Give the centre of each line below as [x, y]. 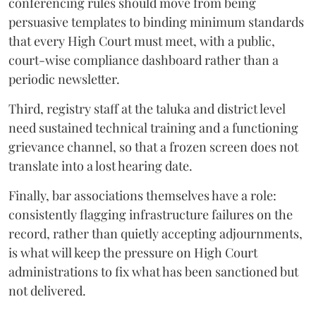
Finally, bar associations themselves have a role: [142, 195]
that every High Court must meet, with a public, [142, 41]
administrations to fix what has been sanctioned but [153, 272]
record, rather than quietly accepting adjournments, [156, 233]
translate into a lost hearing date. [101, 166]
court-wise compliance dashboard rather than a [144, 60]
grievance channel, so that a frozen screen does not [153, 147]
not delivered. [47, 291]
